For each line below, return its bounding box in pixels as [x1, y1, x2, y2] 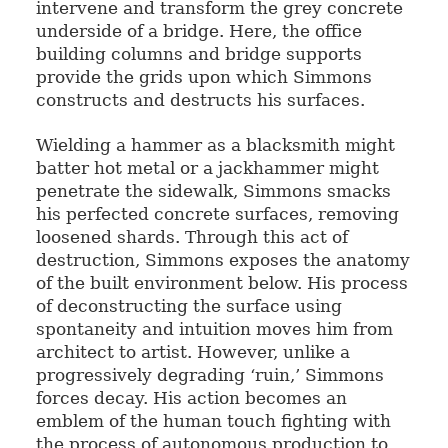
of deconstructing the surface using [35, 295, 342, 316]
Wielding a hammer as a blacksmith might [35, 134, 395, 155]
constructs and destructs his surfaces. [35, 89, 365, 110]
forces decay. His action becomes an [35, 387, 347, 408]
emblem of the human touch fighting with [35, 410, 391, 431]
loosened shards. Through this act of [35, 226, 348, 247]
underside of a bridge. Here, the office [35, 20, 362, 41]
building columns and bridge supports [35, 43, 362, 64]
